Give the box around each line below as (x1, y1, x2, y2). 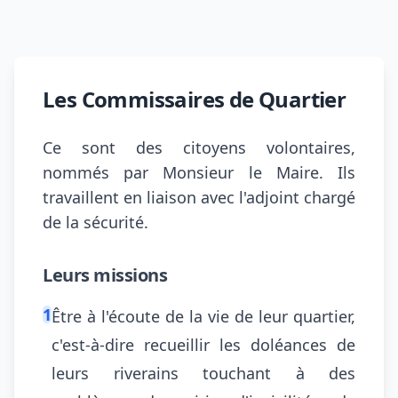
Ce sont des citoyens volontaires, (43, 137, 355, 158)
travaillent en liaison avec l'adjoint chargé (43, 187, 355, 208)
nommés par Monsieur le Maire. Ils (43, 162, 355, 183)
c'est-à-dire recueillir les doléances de (52, 334, 355, 355)
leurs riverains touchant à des (52, 362, 355, 384)
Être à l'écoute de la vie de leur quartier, (52, 306, 355, 327)
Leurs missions (43, 263, 167, 287)
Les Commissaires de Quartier (43, 84, 346, 114)
